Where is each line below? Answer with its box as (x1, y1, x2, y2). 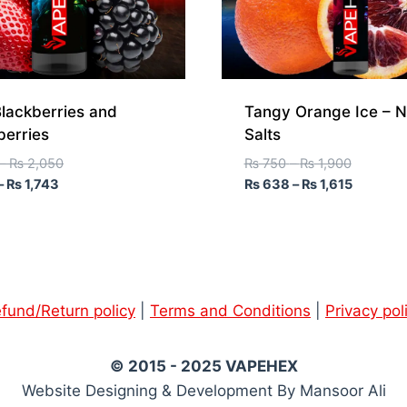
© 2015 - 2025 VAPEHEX (109, 357, 298, 376)
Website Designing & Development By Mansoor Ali (21, 382, 386, 401)
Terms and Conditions (150, 302, 311, 321)
